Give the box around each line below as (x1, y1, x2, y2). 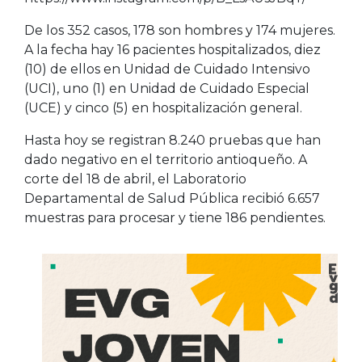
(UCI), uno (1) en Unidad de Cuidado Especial (24, 80, 309, 96)
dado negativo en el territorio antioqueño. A (24, 151, 307, 167)
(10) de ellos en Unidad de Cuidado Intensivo (24, 61, 310, 77)
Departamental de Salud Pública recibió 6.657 (24, 190, 320, 206)
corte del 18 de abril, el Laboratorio (24, 170, 246, 187)
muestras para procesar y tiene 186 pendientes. (24, 209, 326, 225)
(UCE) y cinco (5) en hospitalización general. (24, 99, 302, 116)
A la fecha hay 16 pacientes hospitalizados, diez (24, 41, 321, 57)
